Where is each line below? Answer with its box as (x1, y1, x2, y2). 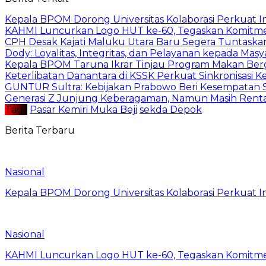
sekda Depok (140, 103, 202, 115)
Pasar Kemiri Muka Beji (30, 103, 137, 115)
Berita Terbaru (5, 124, 75, 136)
